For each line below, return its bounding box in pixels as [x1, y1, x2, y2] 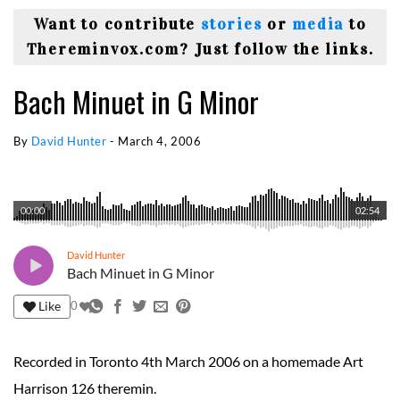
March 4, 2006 [118, 133, 202, 148]
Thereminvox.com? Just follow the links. [26, 39, 374, 60]
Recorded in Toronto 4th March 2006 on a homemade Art [13, 352, 363, 370]
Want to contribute [33, 14, 201, 35]
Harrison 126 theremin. [13, 379, 156, 396]
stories [200, 14, 262, 35]
